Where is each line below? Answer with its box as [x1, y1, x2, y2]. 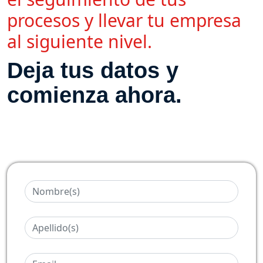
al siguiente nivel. [7, 29, 152, 53]
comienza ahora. [7, 82, 182, 107]
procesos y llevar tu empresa [7, 8, 241, 32]
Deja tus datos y [7, 58, 178, 83]
